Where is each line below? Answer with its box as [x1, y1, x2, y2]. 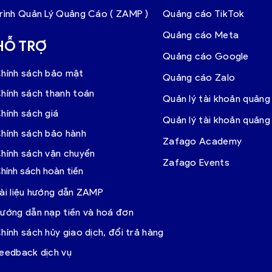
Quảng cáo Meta [162, 29, 239, 41]
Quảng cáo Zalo [162, 71, 236, 83]
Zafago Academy [162, 135, 242, 147]
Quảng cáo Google [162, 50, 249, 62]
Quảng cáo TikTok [162, 7, 245, 19]
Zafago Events [162, 156, 229, 168]
